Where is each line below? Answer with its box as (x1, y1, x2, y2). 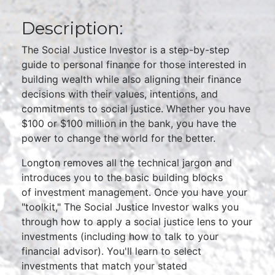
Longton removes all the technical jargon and (21, 157, 232, 169)
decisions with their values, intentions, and (21, 88, 218, 100)
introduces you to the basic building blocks (21, 171, 223, 184)
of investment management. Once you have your (21, 186, 247, 198)
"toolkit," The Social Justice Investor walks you (21, 201, 239, 213)
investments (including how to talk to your (21, 230, 219, 242)
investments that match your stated (21, 260, 187, 272)
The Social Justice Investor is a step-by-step (21, 44, 230, 56)
